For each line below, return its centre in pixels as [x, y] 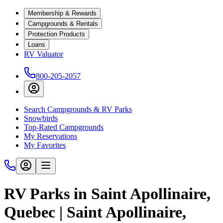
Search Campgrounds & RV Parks [78, 109]
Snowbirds [41, 118]
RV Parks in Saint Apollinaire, [107, 194]
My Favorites [45, 145]
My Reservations [51, 136]
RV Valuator [44, 54]
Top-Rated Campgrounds [64, 127]
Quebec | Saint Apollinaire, [95, 212]
